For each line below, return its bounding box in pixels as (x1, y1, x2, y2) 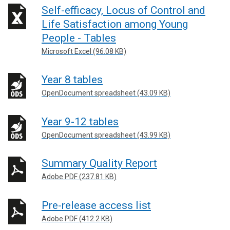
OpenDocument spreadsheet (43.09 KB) (42, 89, 170, 97)
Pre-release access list (42, 199, 151, 212)
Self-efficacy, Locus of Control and (42, 4, 205, 16)
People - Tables (42, 31, 116, 44)
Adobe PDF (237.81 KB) (42, 172, 117, 181)
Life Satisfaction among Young (42, 17, 188, 30)
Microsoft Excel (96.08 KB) (42, 47, 126, 55)
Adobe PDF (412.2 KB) (42, 214, 112, 223)
